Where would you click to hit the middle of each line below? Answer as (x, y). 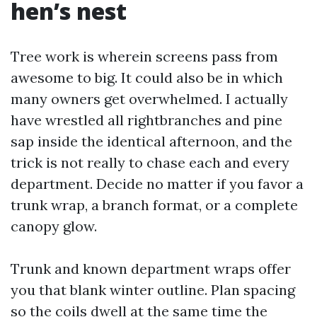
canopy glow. (54, 226)
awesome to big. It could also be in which (147, 77)
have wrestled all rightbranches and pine (146, 120)
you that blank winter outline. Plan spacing (153, 290)
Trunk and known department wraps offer (151, 269)
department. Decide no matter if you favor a (157, 184)
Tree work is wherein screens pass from (144, 56)
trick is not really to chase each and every (150, 162)
